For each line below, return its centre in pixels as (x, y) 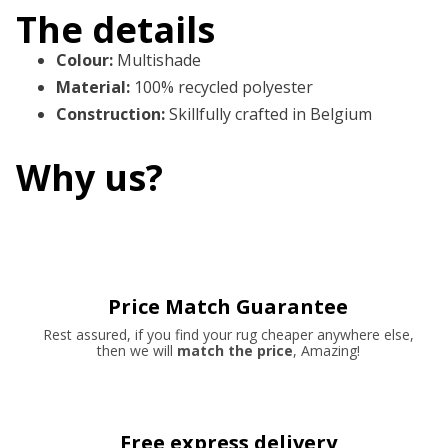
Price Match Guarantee (228, 307)
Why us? (89, 178)
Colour (82, 60)
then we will (134, 351)
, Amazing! (326, 351)
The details (115, 30)
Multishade (159, 60)
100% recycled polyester (223, 87)
